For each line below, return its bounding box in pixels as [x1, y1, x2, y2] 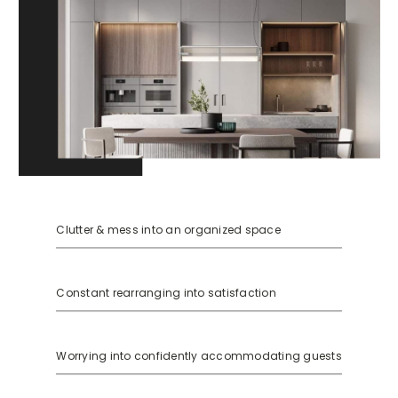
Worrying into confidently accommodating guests [56, 347, 342, 363]
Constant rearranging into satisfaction [56, 284, 276, 300]
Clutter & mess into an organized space [56, 221, 281, 237]
